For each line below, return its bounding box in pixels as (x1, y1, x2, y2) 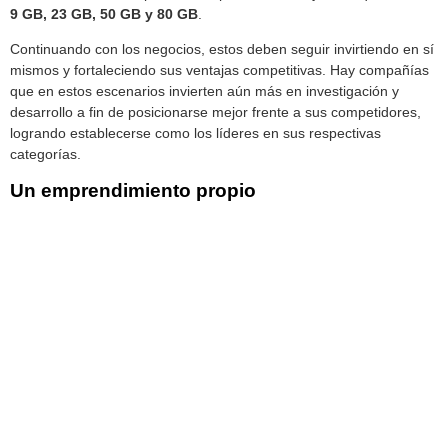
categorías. (10, 146, 81, 163)
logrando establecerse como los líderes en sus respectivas (10, 125, 381, 142)
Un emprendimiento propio (10, 179, 256, 201)
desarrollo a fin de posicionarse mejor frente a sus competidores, (10, 104, 421, 121)
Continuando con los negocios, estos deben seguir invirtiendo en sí (10, 41, 434, 58)
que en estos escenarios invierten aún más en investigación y (10, 83, 399, 100)
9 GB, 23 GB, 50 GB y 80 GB (10, 5, 198, 22)
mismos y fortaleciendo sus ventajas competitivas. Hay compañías (10, 62, 429, 79)
